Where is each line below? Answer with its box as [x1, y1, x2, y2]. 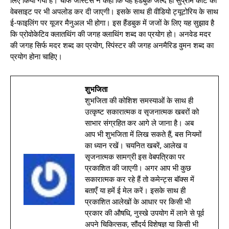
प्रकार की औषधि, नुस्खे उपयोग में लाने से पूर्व [85, 208, 204, 218]
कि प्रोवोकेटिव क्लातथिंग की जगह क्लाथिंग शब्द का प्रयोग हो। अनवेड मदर [10, 29, 211, 39]
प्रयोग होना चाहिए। [10, 52, 62, 61]
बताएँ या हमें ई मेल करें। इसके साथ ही [85, 186, 186, 195]
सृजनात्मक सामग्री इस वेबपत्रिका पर [85, 152, 185, 162]
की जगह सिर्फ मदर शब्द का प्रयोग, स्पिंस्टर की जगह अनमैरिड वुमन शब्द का [10, 40, 214, 50]
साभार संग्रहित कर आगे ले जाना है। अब [85, 118, 194, 128]
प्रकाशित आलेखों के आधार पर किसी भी [85, 197, 191, 207]
